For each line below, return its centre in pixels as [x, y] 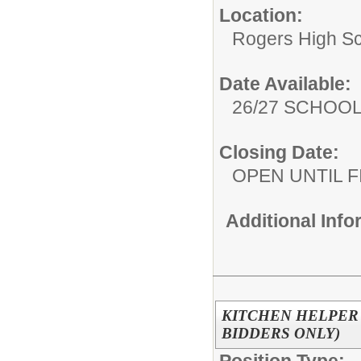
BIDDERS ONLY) [280, 334]
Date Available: [285, 83]
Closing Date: [279, 152]
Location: [261, 15]
